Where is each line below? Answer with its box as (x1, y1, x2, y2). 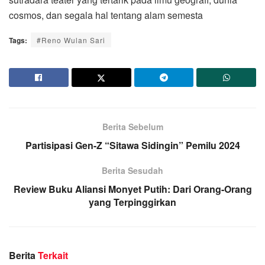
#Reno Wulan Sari (37, 34, 105, 45)
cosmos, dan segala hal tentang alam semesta (9, 8, 203, 22)
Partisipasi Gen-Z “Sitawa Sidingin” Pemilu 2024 (25, 138, 240, 152)
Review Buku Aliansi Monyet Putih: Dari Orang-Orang (13, 182, 252, 196)
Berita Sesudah (102, 164, 163, 176)
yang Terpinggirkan (89, 195, 176, 209)
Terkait (38, 248, 68, 262)
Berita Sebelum (102, 120, 163, 132)
